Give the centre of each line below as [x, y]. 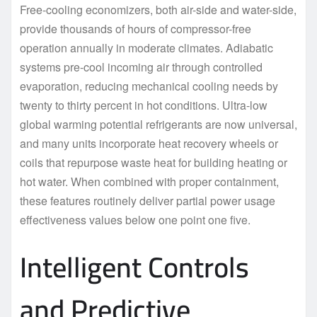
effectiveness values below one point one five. [135, 219]
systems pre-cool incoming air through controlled [141, 67]
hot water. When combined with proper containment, [149, 181]
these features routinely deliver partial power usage [148, 200]
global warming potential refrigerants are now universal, [158, 124]
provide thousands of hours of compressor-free [136, 28]
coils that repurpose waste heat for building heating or [154, 162]
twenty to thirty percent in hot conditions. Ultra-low [144, 105]
